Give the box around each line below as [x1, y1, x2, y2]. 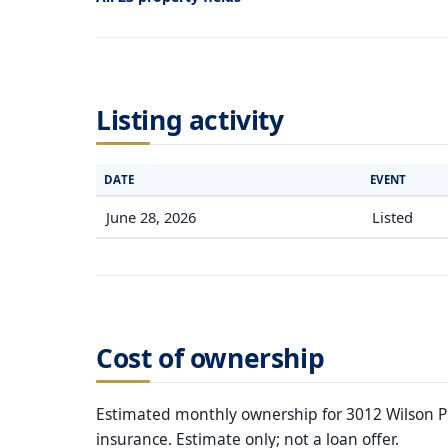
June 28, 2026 [106, 206, 197, 227]
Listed [372, 206, 414, 227]
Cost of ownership [96, 340, 325, 377]
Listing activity [96, 102, 284, 139]
